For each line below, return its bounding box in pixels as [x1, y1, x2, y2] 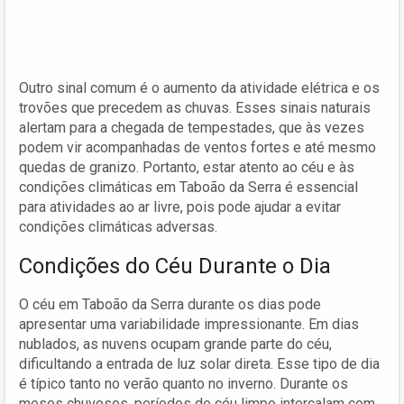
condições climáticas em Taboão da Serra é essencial [19, 178, 358, 196]
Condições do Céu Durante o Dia [19, 252, 331, 279]
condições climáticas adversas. [19, 217, 217, 235]
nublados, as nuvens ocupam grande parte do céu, [19, 335, 332, 353]
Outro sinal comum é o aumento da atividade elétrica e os [19, 78, 380, 96]
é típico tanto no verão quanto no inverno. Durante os [19, 374, 348, 392]
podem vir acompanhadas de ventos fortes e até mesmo [19, 138, 376, 156]
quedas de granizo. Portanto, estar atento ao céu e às [19, 158, 354, 176]
